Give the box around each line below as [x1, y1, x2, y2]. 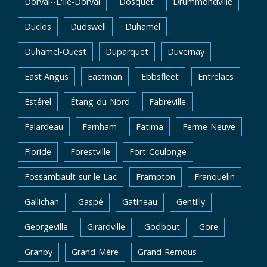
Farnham [82, 121, 117, 132]
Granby [24, 246, 52, 257]
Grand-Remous [138, 246, 197, 257]
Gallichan [24, 196, 59, 207]
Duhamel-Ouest [24, 46, 86, 57]
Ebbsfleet [141, 71, 179, 82]
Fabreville [149, 96, 186, 107]
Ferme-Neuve [182, 121, 235, 132]
